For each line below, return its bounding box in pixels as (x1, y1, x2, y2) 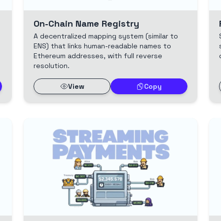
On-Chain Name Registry (34, 17, 139, 29)
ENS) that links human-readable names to (34, 41, 171, 50)
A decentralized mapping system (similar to (34, 31, 178, 40)
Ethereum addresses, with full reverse (34, 51, 162, 60)
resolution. (34, 61, 70, 70)
